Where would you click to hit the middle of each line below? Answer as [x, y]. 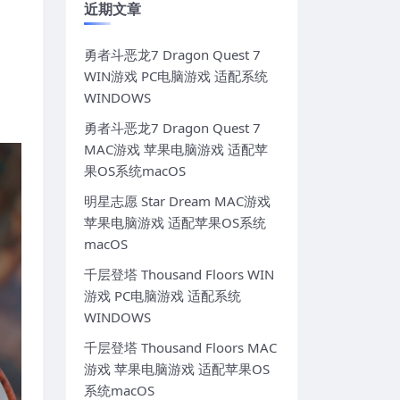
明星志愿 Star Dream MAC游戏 [177, 201]
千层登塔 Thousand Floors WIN [179, 275]
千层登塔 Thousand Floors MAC [180, 348]
